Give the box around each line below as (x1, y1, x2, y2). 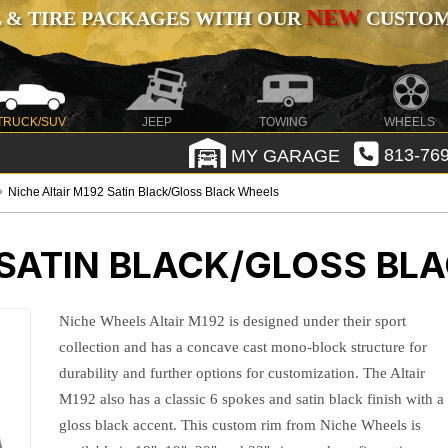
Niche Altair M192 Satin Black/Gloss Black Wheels (8, 185, 280, 199)
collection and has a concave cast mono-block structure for (59, 339, 428, 355)
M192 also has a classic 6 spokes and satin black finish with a (59, 391, 445, 407)
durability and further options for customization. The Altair (59, 365, 426, 381)
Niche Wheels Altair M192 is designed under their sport (59, 313, 407, 329)
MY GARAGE (225, 145, 340, 166)
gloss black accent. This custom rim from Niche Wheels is (59, 417, 422, 433)
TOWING (259, 115, 308, 129)
